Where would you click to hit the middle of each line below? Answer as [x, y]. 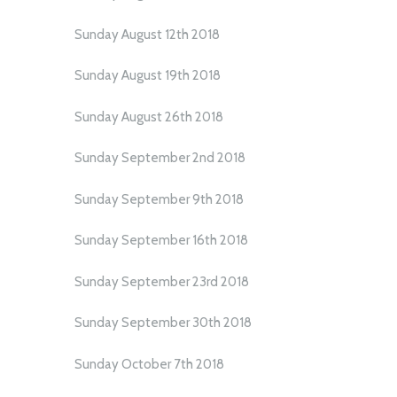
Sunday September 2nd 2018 [160, 158]
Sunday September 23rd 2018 [162, 281]
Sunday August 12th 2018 [147, 34]
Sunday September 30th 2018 [163, 323]
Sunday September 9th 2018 [159, 199]
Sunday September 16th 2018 [161, 241]
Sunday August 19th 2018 [148, 76]
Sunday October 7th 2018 [149, 364]
